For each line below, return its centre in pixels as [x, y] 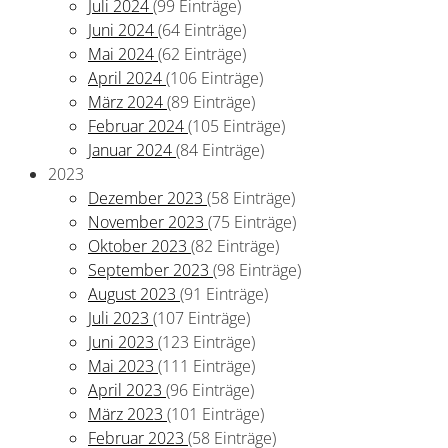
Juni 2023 [123, 342]
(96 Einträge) [210, 390]
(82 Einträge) [235, 246]
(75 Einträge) [252, 222]
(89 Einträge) [211, 102]
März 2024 [127, 102]
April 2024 [127, 78]
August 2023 [134, 294]
